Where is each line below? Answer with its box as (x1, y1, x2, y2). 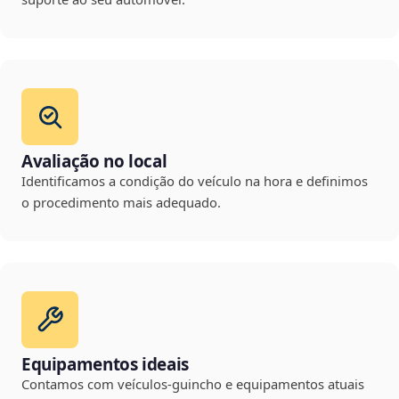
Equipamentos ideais (21, 353, 189, 377)
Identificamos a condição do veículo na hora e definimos (21, 172, 368, 191)
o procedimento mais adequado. (21, 193, 221, 212)
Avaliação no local (21, 150, 167, 174)
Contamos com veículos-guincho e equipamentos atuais (21, 375, 364, 394)
